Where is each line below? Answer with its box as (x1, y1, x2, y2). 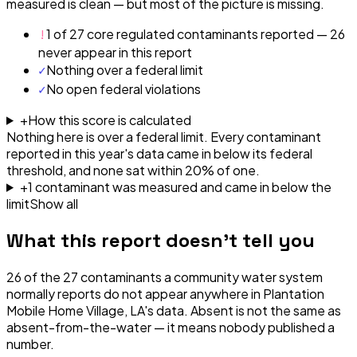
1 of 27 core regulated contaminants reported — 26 (46, 25, 345, 42)
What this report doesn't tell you (6, 227, 315, 253)
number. (6, 335, 54, 352)
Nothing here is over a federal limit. (6, 127, 208, 145)
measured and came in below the (135, 178, 331, 195)
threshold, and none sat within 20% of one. (6, 161, 260, 178)
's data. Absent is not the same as (144, 301, 341, 319)
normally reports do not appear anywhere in (6, 284, 263, 302)
